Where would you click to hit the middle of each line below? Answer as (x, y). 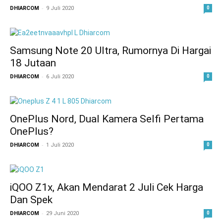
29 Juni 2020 (62, 213)
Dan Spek (31, 200)
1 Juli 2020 (60, 145)
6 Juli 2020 (60, 77)
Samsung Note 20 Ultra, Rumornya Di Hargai (111, 51)
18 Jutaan (33, 63)
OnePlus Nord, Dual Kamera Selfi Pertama (107, 119)
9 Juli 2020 (60, 8)
